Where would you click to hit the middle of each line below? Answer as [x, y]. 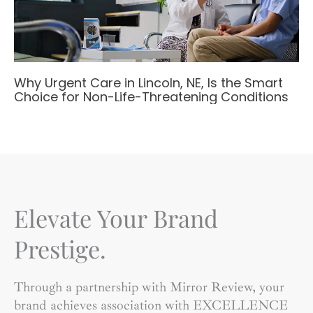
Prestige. [60, 249]
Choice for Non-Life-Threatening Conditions [151, 97]
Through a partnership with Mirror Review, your [149, 287]
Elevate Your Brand [116, 218]
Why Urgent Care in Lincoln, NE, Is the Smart [148, 83]
